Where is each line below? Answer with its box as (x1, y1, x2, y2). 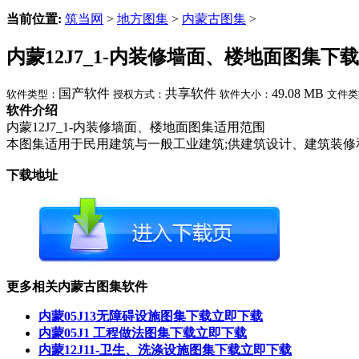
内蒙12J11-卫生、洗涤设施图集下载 (38, 342, 240, 357)
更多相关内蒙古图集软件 (6, 279, 147, 293)
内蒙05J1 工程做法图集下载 (38, 325, 196, 340)
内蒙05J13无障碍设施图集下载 (38, 309, 212, 323)
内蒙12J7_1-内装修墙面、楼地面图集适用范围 (6, 119, 265, 134)
